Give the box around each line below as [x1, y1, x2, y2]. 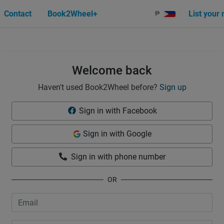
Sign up [159, 82, 186, 92]
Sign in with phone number [70, 152, 165, 161]
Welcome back [72, 63, 152, 77]
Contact [3, 8, 31, 18]
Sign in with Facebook [79, 106, 157, 115]
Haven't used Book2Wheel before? [37, 82, 157, 92]
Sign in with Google [82, 129, 151, 138]
